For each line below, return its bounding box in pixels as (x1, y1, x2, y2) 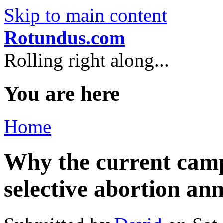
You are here (4, 81, 120, 105)
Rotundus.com (4, 27, 125, 48)
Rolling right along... (4, 49, 169, 71)
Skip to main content (4, 4, 167, 26)
